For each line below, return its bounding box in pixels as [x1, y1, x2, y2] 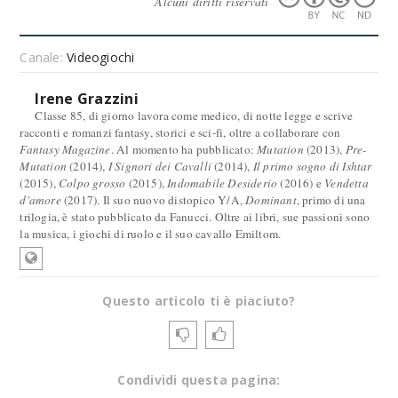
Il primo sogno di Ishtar [252, 158, 372, 174]
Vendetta [324, 175, 369, 191]
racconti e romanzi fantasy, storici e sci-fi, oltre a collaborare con [20, 124, 341, 140]
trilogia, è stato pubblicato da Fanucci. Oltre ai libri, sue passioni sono [20, 209, 370, 225]
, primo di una [296, 192, 366, 208]
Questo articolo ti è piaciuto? [102, 292, 296, 309]
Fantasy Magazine [20, 141, 111, 157]
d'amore [20, 192, 61, 208]
